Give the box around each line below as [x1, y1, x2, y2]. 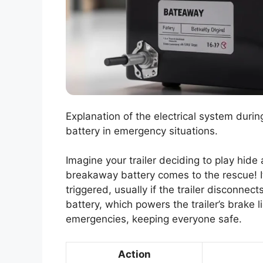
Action [117, 248, 151, 260]
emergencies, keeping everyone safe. [66, 213, 242, 225]
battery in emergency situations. [66, 124, 218, 137]
